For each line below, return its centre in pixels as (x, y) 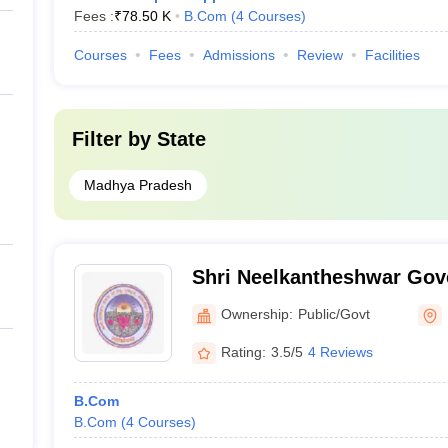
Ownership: (256, 313)
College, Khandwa (277, 303)
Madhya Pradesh (137, 185)
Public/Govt (333, 313)
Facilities (392, 55)
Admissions (238, 55)
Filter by (114, 139)
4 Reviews (340, 351)
